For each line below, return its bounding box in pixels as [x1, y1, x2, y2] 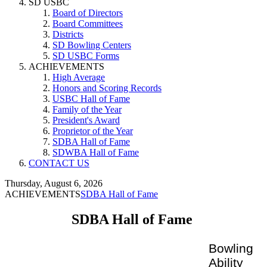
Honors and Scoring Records [52, 83, 162, 93]
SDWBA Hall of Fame [52, 147, 139, 157]
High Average [52, 72, 105, 82]
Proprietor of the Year [52, 126, 133, 136]
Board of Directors [52, 8, 123, 18]
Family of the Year [52, 104, 122, 114]
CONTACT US [29, 158, 89, 168]
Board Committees [52, 18, 123, 29]
